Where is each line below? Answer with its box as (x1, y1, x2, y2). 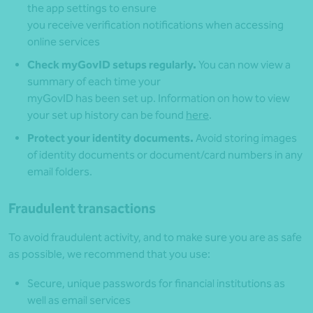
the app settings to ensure (27, 1, 156, 15)
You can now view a (198, 58, 291, 72)
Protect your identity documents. (27, 131, 194, 145)
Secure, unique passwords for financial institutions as (27, 277, 285, 291)
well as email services (27, 293, 131, 307)
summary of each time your (27, 75, 161, 89)
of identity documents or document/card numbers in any (27, 148, 303, 162)
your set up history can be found (27, 108, 186, 122)
